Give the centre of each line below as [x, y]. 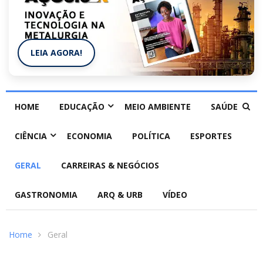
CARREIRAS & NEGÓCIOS [110, 166]
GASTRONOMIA [46, 195]
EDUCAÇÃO [82, 107]
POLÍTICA [151, 136]
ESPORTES [211, 136]
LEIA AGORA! [56, 53]
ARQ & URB [120, 195]
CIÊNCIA [31, 136]
